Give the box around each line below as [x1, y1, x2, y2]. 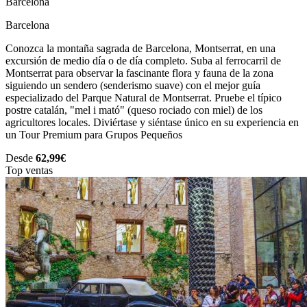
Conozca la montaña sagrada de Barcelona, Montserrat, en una [5, 42, 275, 55]
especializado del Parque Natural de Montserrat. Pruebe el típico [5, 92, 282, 104]
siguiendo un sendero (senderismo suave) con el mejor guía [5, 79, 260, 92]
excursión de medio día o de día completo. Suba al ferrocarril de [5, 55, 281, 67]
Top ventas [5, 164, 53, 177]
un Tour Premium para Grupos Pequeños [5, 129, 182, 141]
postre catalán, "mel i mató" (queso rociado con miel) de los [5, 104, 262, 116]
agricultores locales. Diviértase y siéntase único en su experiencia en [5, 116, 299, 129]
